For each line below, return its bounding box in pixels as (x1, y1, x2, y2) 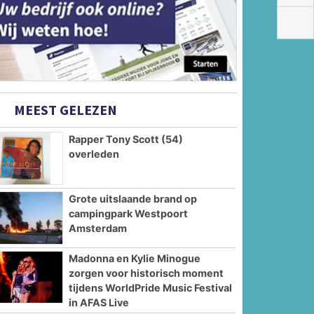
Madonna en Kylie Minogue (69, 252, 201, 264)
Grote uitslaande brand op (69, 192, 198, 205)
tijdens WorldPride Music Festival (69, 281, 233, 294)
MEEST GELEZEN (11, 101, 118, 119)
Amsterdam (69, 221, 128, 234)
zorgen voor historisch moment (69, 266, 224, 279)
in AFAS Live (69, 296, 130, 308)
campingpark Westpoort (69, 207, 189, 219)
